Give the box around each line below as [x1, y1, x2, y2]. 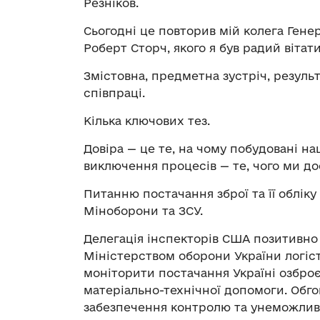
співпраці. [84, 86, 145, 99]
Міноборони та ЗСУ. [84, 204, 203, 217]
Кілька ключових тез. [84, 114, 210, 127]
